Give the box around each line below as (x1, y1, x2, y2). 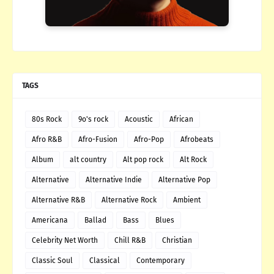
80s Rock (32, 114, 62, 124)
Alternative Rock (102, 195, 157, 204)
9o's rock (78, 114, 108, 124)
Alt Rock (180, 155, 207, 164)
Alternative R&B (32, 195, 85, 204)
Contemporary (136, 256, 185, 265)
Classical (89, 256, 120, 265)
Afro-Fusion (78, 135, 117, 144)
